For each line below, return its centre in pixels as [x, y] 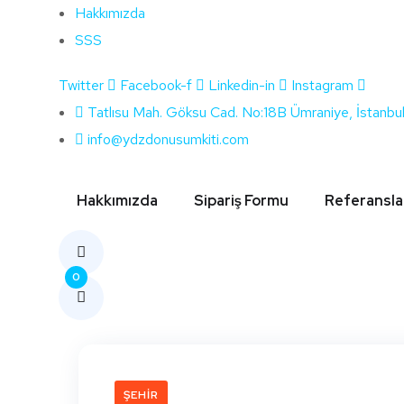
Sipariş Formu [241, 201]
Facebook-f [156, 85]
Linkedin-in [242, 85]
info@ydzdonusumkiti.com [168, 139]
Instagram [322, 85]
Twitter [81, 85]
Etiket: [255, 113]
